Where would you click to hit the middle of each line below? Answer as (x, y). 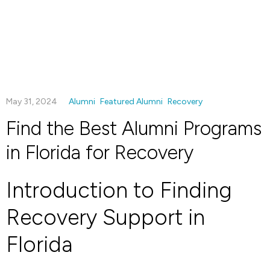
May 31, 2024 (33, 102)
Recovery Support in (105, 217)
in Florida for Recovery (100, 152)
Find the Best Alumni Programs (134, 128)
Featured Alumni (131, 102)
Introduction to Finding (119, 190)
